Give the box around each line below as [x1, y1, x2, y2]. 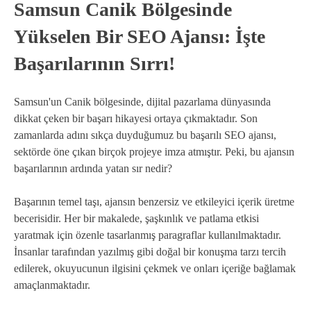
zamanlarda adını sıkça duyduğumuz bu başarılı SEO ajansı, [14, 128, 276, 141]
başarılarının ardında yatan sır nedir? [14, 162, 172, 174]
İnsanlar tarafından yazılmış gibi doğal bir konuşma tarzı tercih [14, 245, 286, 258]
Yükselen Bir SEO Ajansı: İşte [14, 26, 265, 48]
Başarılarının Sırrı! [14, 53, 175, 75]
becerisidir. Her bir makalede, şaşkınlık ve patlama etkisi [14, 212, 259, 224]
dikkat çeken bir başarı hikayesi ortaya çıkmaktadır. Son [14, 112, 258, 124]
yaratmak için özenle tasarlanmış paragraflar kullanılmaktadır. [14, 228, 281, 241]
